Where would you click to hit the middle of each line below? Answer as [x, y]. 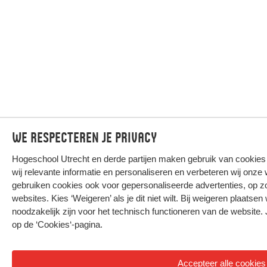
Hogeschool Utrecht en [58, 159]
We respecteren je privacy [84, 138]
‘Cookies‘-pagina [68, 224]
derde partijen [130, 159]
